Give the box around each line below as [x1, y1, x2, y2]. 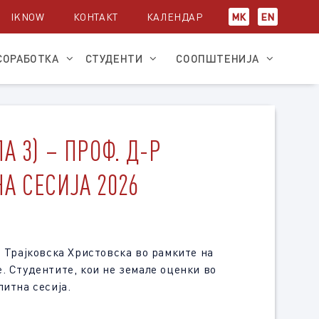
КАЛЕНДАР [146, 11, 203, 23]
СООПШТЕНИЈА [176, 52, 259, 66]
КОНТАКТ [73, 11, 118, 23]
